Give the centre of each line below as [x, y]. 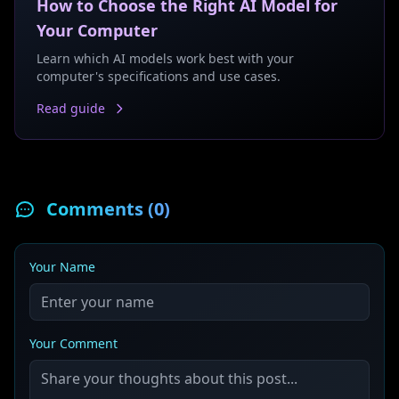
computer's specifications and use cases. [159, 76]
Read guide [71, 108]
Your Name [62, 267]
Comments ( [100, 209]
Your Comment [73, 343]
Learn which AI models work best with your [165, 58]
